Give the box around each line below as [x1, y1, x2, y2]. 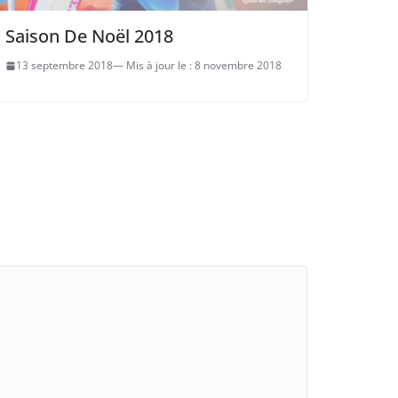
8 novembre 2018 [195, 58, 282, 74]
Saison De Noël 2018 [5, 24, 173, 49]
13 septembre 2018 [16, 58, 113, 74]
